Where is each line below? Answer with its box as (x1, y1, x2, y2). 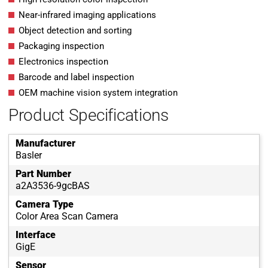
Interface (16, 229, 56, 241)
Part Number (16, 168, 71, 180)
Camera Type (16, 199, 74, 211)
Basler (16, 150, 42, 162)
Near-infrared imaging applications (19, 10, 156, 21)
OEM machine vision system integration (19, 87, 178, 99)
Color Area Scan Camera (16, 211, 118, 223)
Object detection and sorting (19, 25, 132, 36)
